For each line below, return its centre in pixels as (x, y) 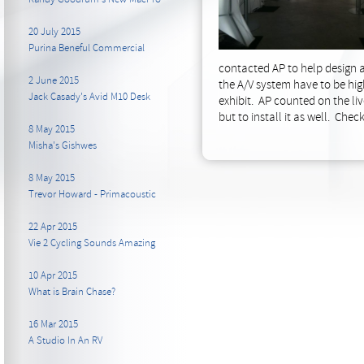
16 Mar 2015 (53, 324)
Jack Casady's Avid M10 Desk (89, 97)
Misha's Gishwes (63, 145)
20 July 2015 (54, 32)
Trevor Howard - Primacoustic (92, 194)
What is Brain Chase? (72, 292)
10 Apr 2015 (53, 275)
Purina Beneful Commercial (87, 48)
